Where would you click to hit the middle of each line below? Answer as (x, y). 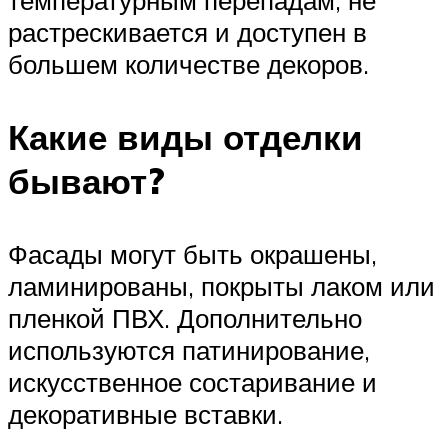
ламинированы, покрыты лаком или (221, 286)
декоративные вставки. (145, 414)
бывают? (86, 181)
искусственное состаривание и (192, 382)
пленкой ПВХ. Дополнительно (185, 318)
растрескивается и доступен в (187, 32)
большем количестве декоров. (188, 64)
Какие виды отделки (185, 137)
